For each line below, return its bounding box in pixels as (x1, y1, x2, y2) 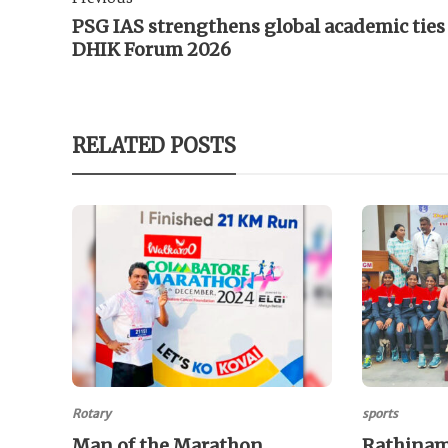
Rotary (72, 406, 111, 422)
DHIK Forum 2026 (72, 38, 231, 62)
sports (362, 406, 398, 422)
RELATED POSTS (72, 133, 236, 159)
